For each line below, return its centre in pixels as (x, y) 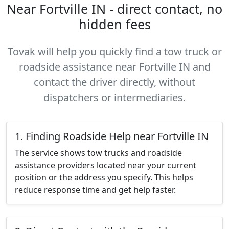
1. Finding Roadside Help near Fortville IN (112, 136)
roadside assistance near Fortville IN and (114, 67)
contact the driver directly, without (114, 82)
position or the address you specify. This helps (104, 177)
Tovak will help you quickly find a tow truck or (114, 51)
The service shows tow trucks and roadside (98, 153)
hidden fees (114, 24)
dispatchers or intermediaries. (114, 97)
